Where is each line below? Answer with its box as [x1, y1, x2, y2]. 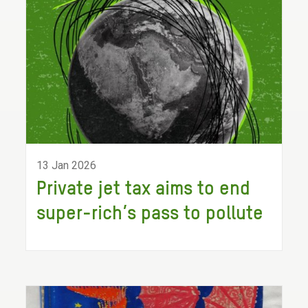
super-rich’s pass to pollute [36, 204, 264, 223]
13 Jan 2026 [36, 159, 97, 172]
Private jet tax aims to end [36, 179, 251, 199]
